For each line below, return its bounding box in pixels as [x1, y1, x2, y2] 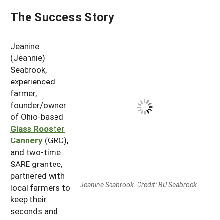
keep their [10, 193, 47, 205]
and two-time [10, 146, 61, 158]
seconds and [10, 205, 58, 217]
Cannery [10, 134, 43, 146]
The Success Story [10, 8, 115, 25]
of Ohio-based [10, 110, 63, 122]
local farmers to [10, 181, 70, 193]
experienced [10, 75, 55, 87]
